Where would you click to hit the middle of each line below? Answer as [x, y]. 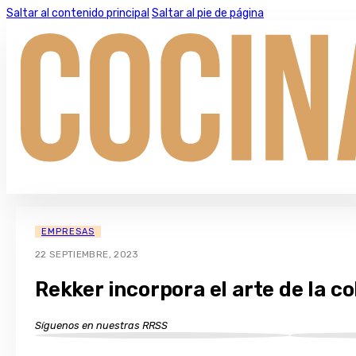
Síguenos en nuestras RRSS [101, 325]
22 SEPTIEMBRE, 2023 [87, 255]
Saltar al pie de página [208, 13]
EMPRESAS [68, 232]
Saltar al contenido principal [78, 13]
